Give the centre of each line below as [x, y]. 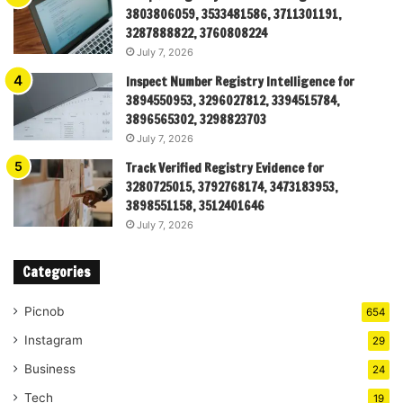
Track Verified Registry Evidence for [225, 168]
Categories [57, 272]
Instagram [54, 340]
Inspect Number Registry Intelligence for [240, 81]
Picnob [44, 311]
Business [50, 368]
